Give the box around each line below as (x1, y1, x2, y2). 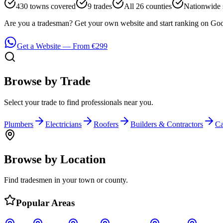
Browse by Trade (4, 74, 91, 88)
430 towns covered (16, 1, 76, 10)
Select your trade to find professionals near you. (4, 98, 153, 107)
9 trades (88, 1, 112, 10)
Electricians (45, 119, 82, 128)
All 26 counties (124, 1, 172, 10)
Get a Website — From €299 (17, 41, 108, 50)
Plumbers (4, 119, 33, 128)
